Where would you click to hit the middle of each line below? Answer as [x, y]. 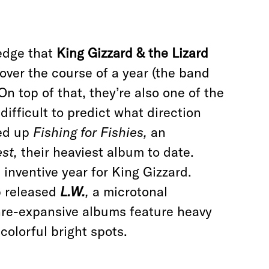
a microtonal [130, 192]
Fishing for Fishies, [92, 132]
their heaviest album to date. [107, 152]
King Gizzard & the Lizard [132, 53]
